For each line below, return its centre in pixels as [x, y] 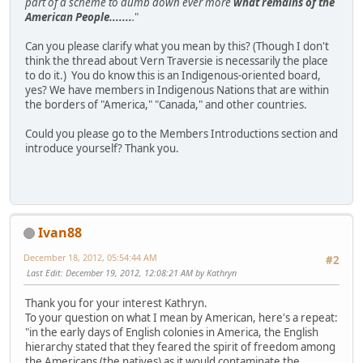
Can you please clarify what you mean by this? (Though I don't [177, 47]
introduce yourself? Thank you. [102, 149]
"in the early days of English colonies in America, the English [172, 333]
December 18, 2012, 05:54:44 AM [90, 257]
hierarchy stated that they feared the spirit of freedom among [180, 347]
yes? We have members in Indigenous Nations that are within [177, 90]
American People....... [79, 17]
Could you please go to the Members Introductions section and [181, 134]
